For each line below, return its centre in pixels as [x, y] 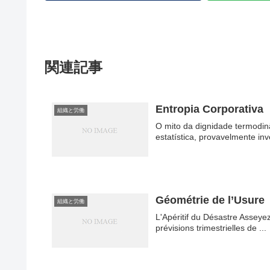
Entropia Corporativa [210, 109]
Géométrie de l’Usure [210, 200]
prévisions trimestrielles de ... [211, 228]
